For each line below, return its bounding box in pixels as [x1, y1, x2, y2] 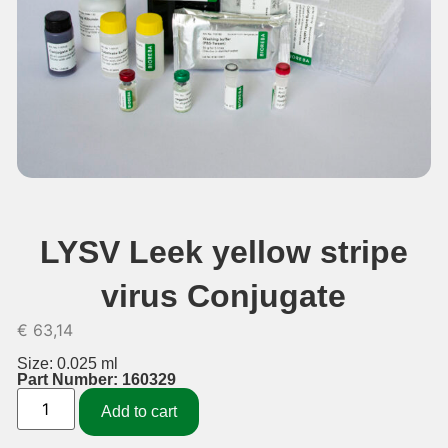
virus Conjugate [101, 277, 347, 314]
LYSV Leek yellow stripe [39, 233, 408, 270]
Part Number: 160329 [16, 371, 176, 389]
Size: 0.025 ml [16, 355, 118, 373]
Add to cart [100, 403, 177, 421]
